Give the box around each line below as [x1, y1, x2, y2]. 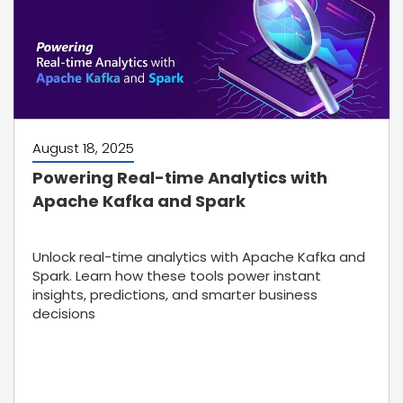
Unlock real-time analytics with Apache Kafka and [32, 247, 365, 266]
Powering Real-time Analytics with [32, 166, 327, 189]
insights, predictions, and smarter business [32, 285, 318, 304]
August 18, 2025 [32, 139, 134, 157]
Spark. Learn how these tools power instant [32, 266, 321, 285]
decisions [32, 304, 95, 323]
